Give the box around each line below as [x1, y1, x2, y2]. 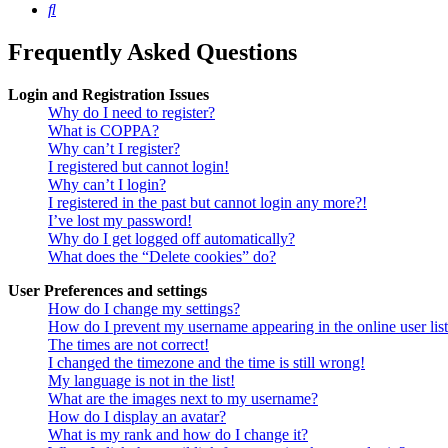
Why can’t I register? [48, 140, 180, 158]
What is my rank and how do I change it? [48, 426, 308, 444]
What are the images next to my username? [48, 390, 318, 408]
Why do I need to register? [48, 104, 215, 122]
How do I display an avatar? [48, 408, 226, 426]
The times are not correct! [48, 336, 209, 354]
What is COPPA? [48, 122, 159, 140]
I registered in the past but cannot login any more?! [48, 194, 367, 212]
